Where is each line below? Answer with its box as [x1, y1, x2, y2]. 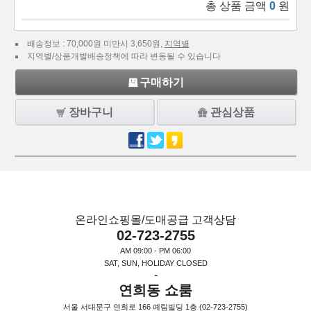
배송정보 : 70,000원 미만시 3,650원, [26, 39, 165, 49]
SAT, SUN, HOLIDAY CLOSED [103, 258, 208, 267]
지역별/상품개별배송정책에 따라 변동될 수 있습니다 [26, 51, 221, 61]
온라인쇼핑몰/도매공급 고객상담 [75, 213, 236, 226]
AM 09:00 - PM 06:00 [120, 246, 191, 255]
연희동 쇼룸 [119, 282, 192, 298]
